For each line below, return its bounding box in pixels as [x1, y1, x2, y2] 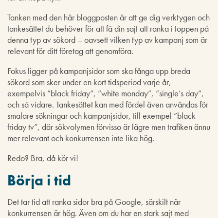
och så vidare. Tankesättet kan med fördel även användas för [7, 98, 208, 110]
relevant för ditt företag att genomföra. [7, 45, 133, 56]
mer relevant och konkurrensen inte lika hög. [7, 132, 154, 144]
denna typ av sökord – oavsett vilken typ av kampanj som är [7, 34, 207, 45]
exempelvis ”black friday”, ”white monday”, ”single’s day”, [7, 87, 204, 99]
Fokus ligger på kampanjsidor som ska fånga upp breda [7, 65, 190, 76]
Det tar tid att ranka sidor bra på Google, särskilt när [7, 196, 181, 207]
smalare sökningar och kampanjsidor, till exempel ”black [7, 109, 196, 121]
